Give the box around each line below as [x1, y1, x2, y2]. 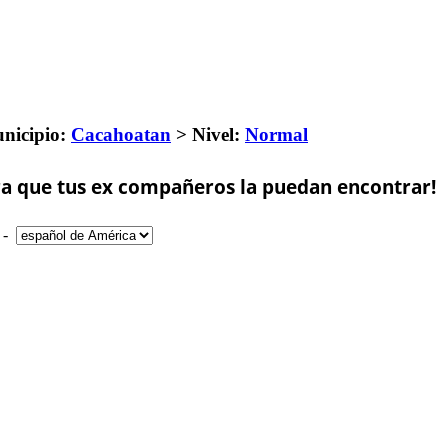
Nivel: [187, 124, 245, 146]
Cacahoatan [71, 124, 171, 146]
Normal [245, 124, 308, 146]
